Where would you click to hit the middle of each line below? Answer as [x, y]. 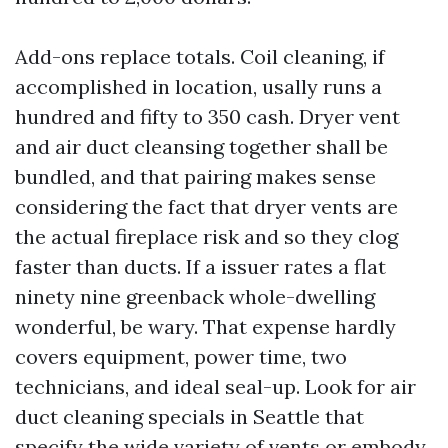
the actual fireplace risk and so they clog [206, 237]
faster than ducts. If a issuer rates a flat [200, 267]
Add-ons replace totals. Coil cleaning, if [200, 57]
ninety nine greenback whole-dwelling [195, 297]
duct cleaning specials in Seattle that [189, 417]
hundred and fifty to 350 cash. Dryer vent [207, 117]
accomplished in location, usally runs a [198, 87]
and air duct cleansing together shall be [201, 147]
